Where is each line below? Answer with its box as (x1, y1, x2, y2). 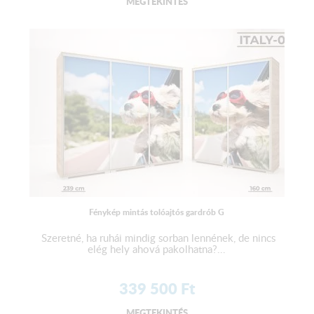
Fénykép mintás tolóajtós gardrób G (89, 206, 225, 219)
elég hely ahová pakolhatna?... (88, 242, 226, 257)
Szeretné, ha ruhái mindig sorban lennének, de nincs (38, 231, 275, 245)
